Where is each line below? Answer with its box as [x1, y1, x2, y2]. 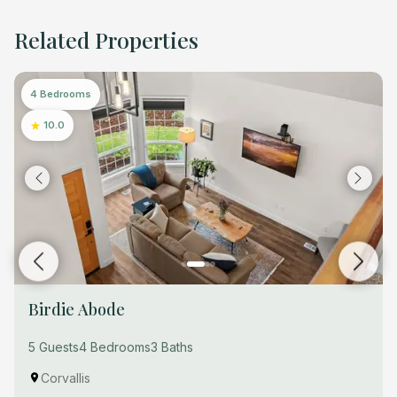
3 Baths [151, 339, 193, 354]
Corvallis [41, 370, 90, 385]
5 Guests [28, 339, 79, 354]
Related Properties [14, 24, 198, 54]
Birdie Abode [28, 298, 125, 320]
